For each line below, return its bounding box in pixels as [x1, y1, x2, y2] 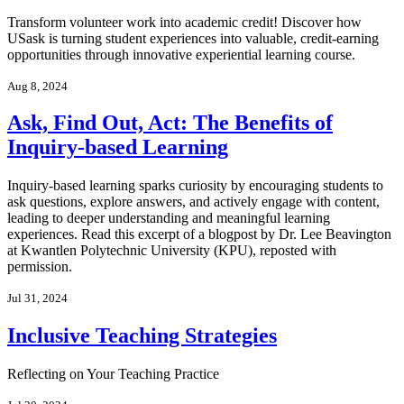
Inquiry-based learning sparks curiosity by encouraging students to [7, 178, 383, 194]
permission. [7, 259, 72, 275]
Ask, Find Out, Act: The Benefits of [7, 111, 333, 135]
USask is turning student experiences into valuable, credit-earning [7, 30, 379, 46]
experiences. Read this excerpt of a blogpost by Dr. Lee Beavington [7, 226, 391, 243]
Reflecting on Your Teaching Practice [7, 366, 219, 382]
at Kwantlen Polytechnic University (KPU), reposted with [7, 243, 336, 259]
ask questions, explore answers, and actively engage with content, [7, 194, 380, 210]
